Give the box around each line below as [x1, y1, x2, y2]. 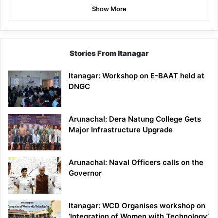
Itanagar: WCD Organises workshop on [69, 200, 205, 210]
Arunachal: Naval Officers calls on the [69, 157, 203, 167]
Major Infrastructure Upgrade [69, 125, 173, 134]
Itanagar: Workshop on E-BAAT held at [69, 71, 204, 80]
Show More [91, 4, 127, 13]
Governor [69, 168, 102, 178]
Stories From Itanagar [69, 48, 149, 58]
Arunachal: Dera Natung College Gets [69, 114, 201, 124]
